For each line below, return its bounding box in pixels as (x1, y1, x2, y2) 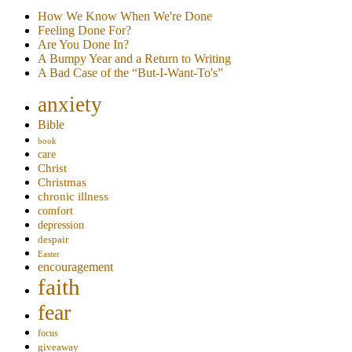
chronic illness (38, 189, 108, 203)
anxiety (38, 93, 102, 117)
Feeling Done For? (38, 24, 131, 38)
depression (38, 219, 84, 232)
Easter (38, 250, 60, 259)
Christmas (38, 175, 86, 189)
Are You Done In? (38, 38, 129, 52)
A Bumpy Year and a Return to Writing (38, 52, 231, 66)
